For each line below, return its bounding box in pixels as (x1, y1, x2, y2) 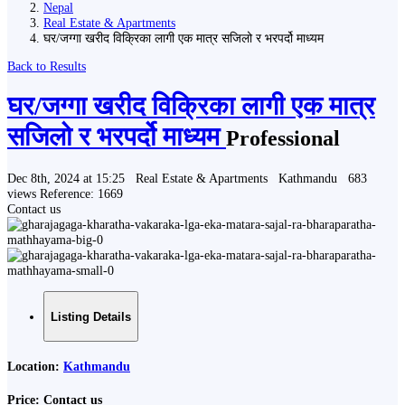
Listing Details (51, 309, 131, 324)
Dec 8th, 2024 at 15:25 (7, 170, 128, 185)
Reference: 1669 (40, 185, 123, 201)
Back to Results (7, 58, 86, 73)
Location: (7, 359, 63, 374)
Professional (226, 127, 340, 151)
